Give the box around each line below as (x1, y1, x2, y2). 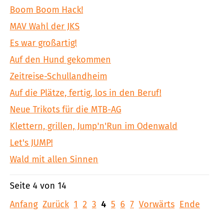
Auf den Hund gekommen (10, 54, 111, 65)
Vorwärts (139, 199, 175, 210)
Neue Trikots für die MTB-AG (10, 104, 121, 115)
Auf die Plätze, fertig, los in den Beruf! (10, 87, 161, 98)
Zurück (43, 199, 69, 210)
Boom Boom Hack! (10, 4, 83, 15)
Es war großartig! (10, 37, 77, 48)
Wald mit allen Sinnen (10, 153, 98, 165)
